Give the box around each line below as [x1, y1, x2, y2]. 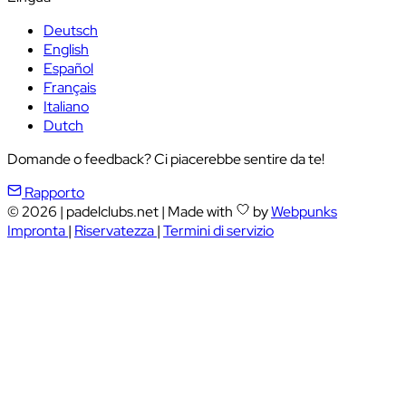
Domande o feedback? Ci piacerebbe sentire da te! [7, 149, 324, 169]
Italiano [43, 96, 89, 116]
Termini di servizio [163, 220, 274, 240]
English [43, 39, 89, 59]
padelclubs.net [66, 201, 159, 221]
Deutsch [43, 20, 98, 40]
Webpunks [271, 201, 337, 221]
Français [43, 77, 96, 97]
